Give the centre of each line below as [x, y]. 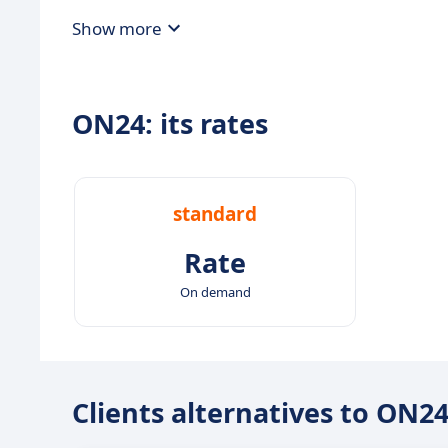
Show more [117, 28]
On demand [215, 292]
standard [215, 214]
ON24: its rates [170, 123]
